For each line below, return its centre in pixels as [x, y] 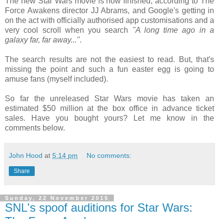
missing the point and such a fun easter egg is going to [109, 69]
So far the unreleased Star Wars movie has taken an [109, 99]
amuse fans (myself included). [56, 79]
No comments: [109, 156]
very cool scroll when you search [69, 30]
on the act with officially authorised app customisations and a [109, 21]
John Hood [26, 156]
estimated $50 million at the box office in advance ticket [109, 109]
